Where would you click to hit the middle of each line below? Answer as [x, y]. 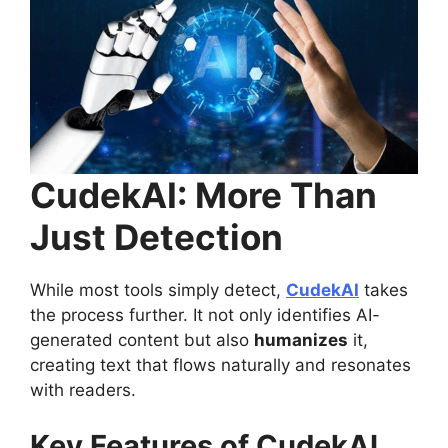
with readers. [83, 390]
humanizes [301, 340]
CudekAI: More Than [203, 195]
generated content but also [142, 340]
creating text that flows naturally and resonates [220, 365]
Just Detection [156, 237]
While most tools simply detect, [158, 290]
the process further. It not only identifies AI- [205, 315]
